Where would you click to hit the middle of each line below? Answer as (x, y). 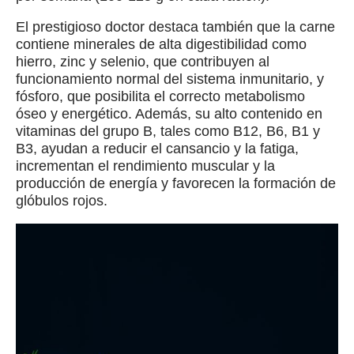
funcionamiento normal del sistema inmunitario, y (170, 79)
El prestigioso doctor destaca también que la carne (175, 27)
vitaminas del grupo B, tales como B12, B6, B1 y (168, 132)
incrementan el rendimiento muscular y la (145, 166)
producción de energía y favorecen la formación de (176, 184)
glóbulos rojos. (62, 201)
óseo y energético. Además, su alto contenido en (169, 114)
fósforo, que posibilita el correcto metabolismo (160, 97)
